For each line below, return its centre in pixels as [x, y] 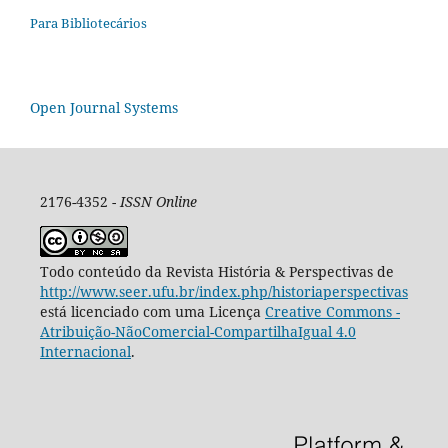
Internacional [85, 352]
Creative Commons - [332, 312]
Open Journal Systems [104, 108]
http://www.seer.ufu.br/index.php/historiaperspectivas [223, 292]
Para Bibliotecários [88, 23]
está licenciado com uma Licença [152, 312]
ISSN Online [158, 202]
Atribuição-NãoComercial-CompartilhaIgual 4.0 [197, 332]
